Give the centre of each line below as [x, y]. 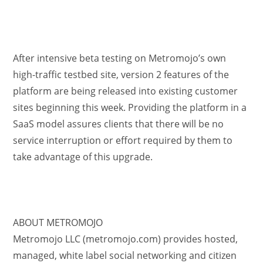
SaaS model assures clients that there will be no [119, 124]
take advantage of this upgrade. [83, 157]
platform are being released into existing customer [126, 91]
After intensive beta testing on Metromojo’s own [120, 58]
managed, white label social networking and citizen [125, 255]
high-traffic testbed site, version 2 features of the [121, 75]
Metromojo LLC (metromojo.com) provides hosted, [126, 239]
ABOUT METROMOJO [58, 222]
